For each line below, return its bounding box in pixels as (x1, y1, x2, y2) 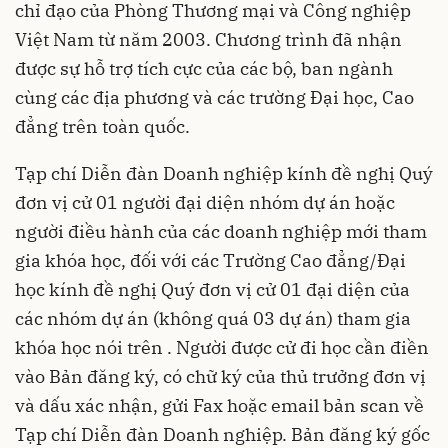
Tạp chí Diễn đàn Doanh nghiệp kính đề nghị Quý (15, 162, 433, 185)
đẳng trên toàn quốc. (15, 115, 190, 138)
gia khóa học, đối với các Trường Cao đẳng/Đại (15, 249, 406, 272)
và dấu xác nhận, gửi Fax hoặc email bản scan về (15, 394, 424, 417)
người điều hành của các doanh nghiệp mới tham (15, 220, 427, 243)
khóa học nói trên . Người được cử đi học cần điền (15, 336, 429, 359)
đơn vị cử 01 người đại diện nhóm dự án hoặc (15, 191, 395, 214)
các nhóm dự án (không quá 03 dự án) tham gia (15, 307, 411, 330)
